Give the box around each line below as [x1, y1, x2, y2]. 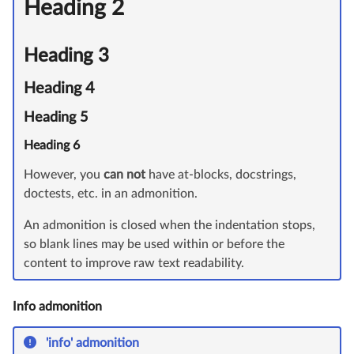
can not [104, 168, 145, 182]
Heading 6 [24, 139, 80, 153]
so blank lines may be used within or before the [24, 238, 284, 251]
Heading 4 [24, 81, 95, 97]
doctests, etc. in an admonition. [24, 187, 198, 201]
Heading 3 [24, 47, 109, 66]
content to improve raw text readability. [24, 257, 244, 270]
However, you [24, 168, 104, 182]
